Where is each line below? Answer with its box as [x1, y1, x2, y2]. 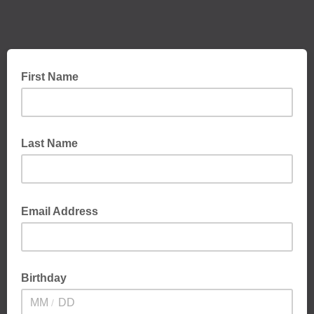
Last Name [21, 137, 78, 149]
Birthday [21, 272, 67, 284]
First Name [21, 71, 78, 83]
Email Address [21, 205, 101, 217]
